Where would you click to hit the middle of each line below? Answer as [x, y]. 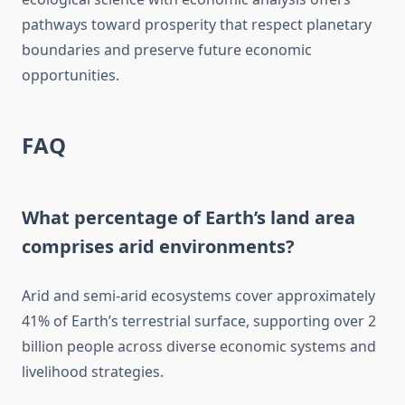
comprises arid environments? [158, 247]
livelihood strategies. [93, 372]
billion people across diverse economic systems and [199, 347]
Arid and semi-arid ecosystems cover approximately [198, 296]
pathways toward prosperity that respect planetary [197, 25]
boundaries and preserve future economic [167, 50]
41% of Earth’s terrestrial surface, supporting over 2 [199, 321]
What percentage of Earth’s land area [188, 218]
